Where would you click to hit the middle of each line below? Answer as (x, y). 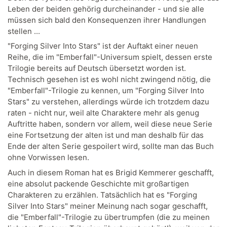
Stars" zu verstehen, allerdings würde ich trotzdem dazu (108, 102)
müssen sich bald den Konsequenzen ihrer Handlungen (107, 20)
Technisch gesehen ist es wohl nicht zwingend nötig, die (109, 80)
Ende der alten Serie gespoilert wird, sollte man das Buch (111, 146)
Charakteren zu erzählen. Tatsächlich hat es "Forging (102, 195)
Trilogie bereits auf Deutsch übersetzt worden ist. (97, 68)
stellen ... (24, 31)
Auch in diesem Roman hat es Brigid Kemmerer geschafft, (111, 172)
